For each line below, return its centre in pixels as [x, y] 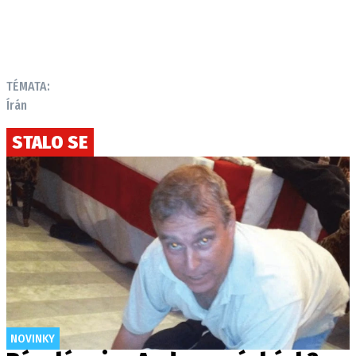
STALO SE [50, 142]
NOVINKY [33, 339]
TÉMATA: [28, 86]
